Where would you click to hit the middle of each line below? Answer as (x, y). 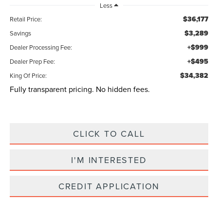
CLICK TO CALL (109, 134)
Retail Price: (26, 19)
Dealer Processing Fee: (41, 47)
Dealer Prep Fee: (33, 62)
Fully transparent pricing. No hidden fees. (80, 89)
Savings (21, 33)
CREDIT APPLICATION (109, 186)
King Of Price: (28, 76)
